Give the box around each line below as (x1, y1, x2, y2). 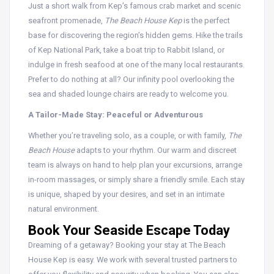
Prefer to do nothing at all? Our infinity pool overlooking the (28, 75, 234, 84)
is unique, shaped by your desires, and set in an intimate (28, 190, 224, 199)
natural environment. (28, 204, 99, 213)
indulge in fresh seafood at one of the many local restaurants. (28, 60, 245, 69)
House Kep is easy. (28, 255, 95, 264)
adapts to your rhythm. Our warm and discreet (75, 146, 237, 155)
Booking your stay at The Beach (116, 240, 226, 250)
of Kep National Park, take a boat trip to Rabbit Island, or (28, 45, 224, 54)
